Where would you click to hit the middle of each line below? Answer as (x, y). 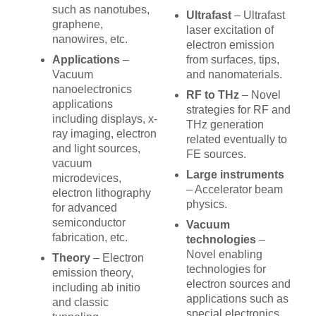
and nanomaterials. (234, 75)
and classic (81, 303)
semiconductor (89, 223)
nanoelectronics (92, 90)
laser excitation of (230, 30)
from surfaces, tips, (232, 60)
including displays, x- (105, 119)
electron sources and (238, 284)
